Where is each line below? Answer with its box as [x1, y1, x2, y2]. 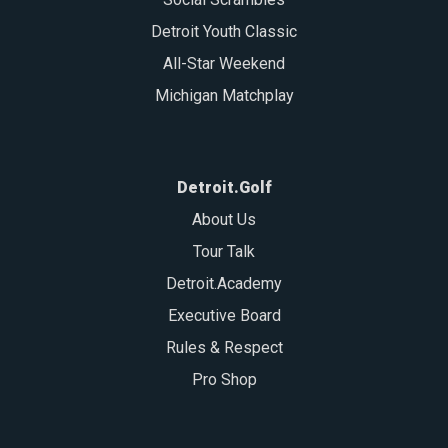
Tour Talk [193, 242, 255, 261]
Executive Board [167, 306, 281, 325]
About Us [192, 210, 256, 229]
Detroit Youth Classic [151, 22, 297, 41]
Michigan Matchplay [154, 86, 294, 105]
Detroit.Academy [166, 274, 282, 293]
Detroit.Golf [176, 178, 272, 197]
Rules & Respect [165, 338, 283, 357]
